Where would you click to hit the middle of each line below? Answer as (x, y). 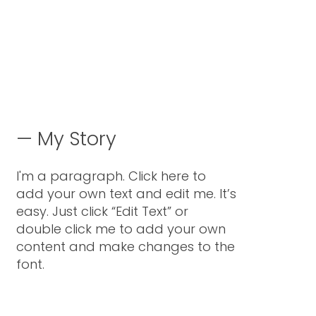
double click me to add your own (121, 229)
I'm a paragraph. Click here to (111, 176)
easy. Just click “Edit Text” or (103, 211)
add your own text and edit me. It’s (127, 193)
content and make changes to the (126, 246)
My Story (77, 138)
